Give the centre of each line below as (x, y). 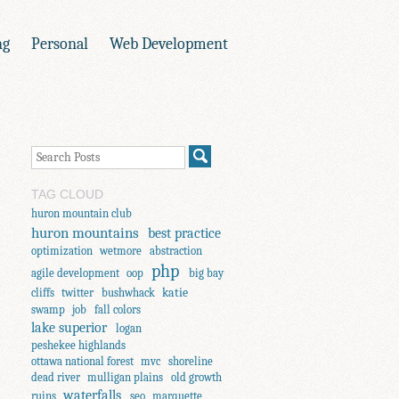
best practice (185, 233)
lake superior (69, 327)
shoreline (190, 361)
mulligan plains (126, 377)
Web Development (169, 44)
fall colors (117, 309)
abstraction (175, 250)
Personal (60, 44)
